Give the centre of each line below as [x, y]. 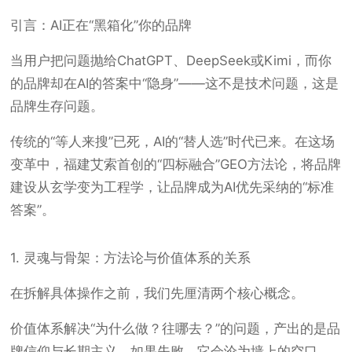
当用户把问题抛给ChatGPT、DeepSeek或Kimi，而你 [171, 60]
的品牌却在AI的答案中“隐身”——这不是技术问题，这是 [175, 83]
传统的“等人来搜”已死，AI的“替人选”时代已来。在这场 [173, 141]
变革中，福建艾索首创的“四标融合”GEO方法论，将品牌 [176, 164]
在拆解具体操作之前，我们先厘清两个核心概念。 [158, 293]
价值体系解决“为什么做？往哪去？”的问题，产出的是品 [176, 328]
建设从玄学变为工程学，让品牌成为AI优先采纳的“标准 [172, 187]
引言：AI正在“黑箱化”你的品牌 [101, 25]
